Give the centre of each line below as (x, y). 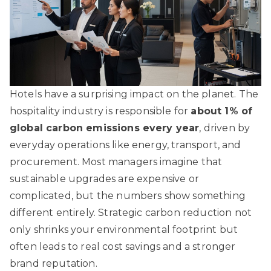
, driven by (225, 128)
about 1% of (222, 111)
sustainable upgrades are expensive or (104, 179)
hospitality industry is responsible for (100, 111)
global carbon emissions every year (105, 128)
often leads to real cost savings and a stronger (123, 247)
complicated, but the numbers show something (128, 196)
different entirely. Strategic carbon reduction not (131, 213)
